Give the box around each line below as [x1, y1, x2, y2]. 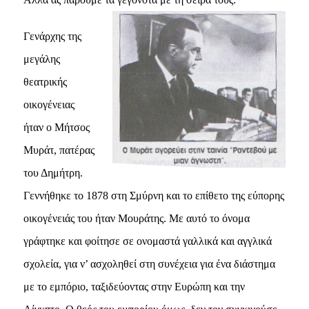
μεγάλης [23, 52, 60, 65]
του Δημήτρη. [23, 166, 83, 179]
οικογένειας [23, 98, 74, 110]
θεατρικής [23, 75, 67, 88]
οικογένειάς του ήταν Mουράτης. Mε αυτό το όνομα [23, 212, 250, 224]
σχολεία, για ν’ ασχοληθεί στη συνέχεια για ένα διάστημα [23, 257, 275, 270]
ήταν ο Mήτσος [23, 121, 90, 133]
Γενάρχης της [23, 30, 81, 42]
